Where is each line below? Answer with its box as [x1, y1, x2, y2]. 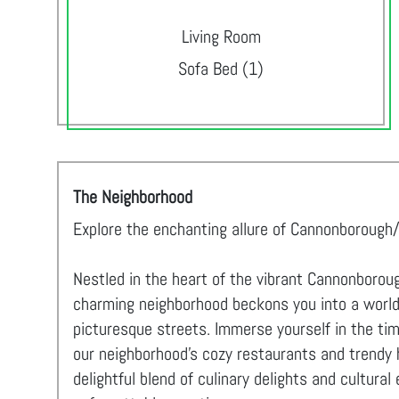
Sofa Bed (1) [178, 57, 264, 80]
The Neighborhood [73, 185, 192, 208]
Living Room [181, 25, 261, 48]
